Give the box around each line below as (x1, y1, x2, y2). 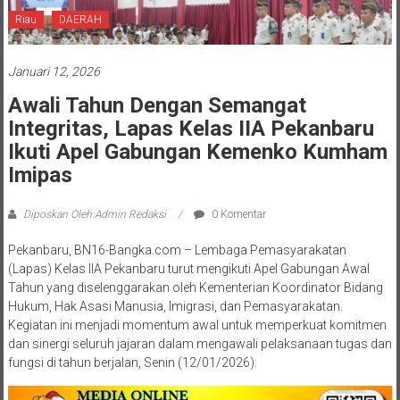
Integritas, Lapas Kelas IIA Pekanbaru (7, 116, 374, 142)
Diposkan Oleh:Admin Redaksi (20, 208, 169, 221)
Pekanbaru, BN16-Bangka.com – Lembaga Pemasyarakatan (7, 243, 346, 258)
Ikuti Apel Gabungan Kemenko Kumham (7, 139, 387, 165)
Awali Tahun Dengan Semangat (7, 93, 306, 119)
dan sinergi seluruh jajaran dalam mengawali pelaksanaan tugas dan (7, 337, 392, 352)
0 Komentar (208, 208, 266, 221)
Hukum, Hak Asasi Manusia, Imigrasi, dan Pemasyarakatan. (7, 299, 343, 314)
